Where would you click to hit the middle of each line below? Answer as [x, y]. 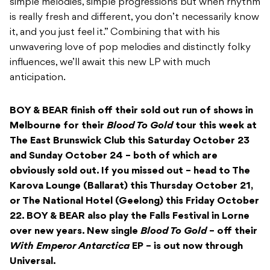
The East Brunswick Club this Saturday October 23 [130, 141]
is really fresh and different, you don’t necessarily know [134, 18]
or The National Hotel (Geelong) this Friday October [134, 202]
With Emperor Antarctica [70, 247]
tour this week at [216, 126]
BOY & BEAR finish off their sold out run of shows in [131, 111]
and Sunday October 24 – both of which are [114, 156]
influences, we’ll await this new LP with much [110, 63]
